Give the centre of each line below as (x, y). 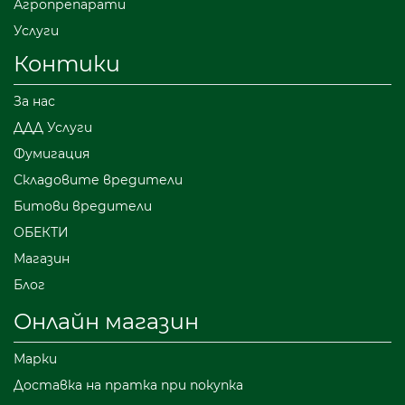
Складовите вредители (98, 180)
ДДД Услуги (53, 128)
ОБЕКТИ (41, 233)
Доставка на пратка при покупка (128, 386)
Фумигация (52, 154)
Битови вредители (83, 207)
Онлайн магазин (106, 322)
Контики (67, 64)
